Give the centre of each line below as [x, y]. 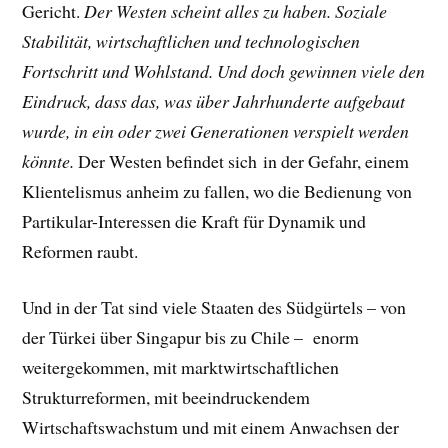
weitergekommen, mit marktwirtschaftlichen [181, 367]
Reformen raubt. [80, 250]
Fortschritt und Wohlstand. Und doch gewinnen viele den [224, 70]
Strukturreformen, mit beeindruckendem [166, 397]
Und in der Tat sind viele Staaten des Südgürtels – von [214, 307]
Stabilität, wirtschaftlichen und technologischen [191, 40]
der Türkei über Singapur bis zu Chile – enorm [191, 337]
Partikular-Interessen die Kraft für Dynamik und [194, 220]
